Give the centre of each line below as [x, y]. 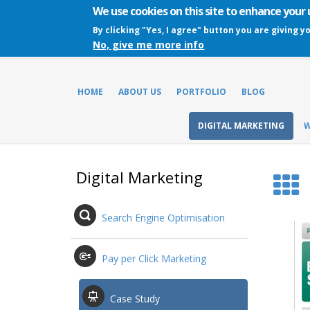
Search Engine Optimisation [163, 217]
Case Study [135, 298]
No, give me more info [149, 45]
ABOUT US [140, 92]
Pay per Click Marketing [154, 258]
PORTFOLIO [201, 92]
